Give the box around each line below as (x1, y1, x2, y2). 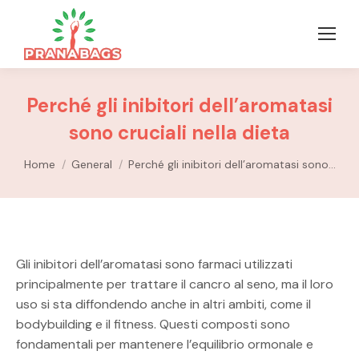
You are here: (23, 147, 100, 165)
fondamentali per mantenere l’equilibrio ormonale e (16, 335, 313, 353)
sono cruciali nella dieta (69, 119, 290, 145)
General (71, 156, 112, 171)
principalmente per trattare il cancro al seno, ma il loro (16, 275, 333, 292)
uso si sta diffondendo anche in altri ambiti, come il (16, 295, 311, 313)
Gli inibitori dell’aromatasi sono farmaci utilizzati (16, 255, 292, 272)
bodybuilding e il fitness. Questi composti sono (16, 315, 290, 333)
